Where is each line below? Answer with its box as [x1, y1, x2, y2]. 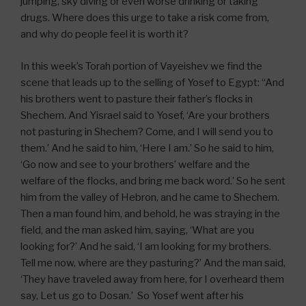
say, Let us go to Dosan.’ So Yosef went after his [20, 289, 244, 302]
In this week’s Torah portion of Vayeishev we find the [20, 59, 262, 72]
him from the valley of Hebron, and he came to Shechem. [20, 191, 279, 204]
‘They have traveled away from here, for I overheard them [20, 273, 284, 286]
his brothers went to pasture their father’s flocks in [20, 92, 253, 105]
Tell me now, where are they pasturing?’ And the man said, [20, 256, 286, 269]
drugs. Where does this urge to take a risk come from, [20, 12, 269, 25]
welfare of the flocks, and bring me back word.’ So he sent [20, 174, 286, 187]
